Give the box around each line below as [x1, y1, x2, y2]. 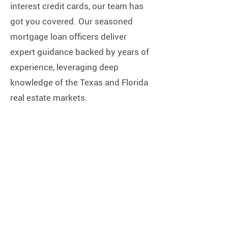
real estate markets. [10, 93, 88, 103]
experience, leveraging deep [10, 62, 119, 72]
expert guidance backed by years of [10, 47, 149, 57]
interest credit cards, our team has [10, 1, 144, 11]
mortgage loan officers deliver [10, 32, 127, 42]
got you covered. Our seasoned [10, 16, 133, 26]
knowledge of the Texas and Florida [10, 77, 148, 88]
